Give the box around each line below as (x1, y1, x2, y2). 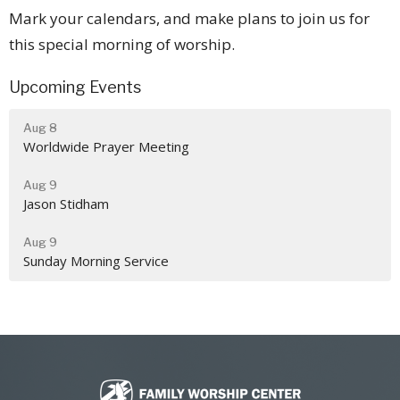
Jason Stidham (23, 195, 109, 213)
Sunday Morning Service (23, 252, 169, 271)
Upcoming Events (9, 77, 141, 96)
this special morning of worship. (9, 33, 235, 54)
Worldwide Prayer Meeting (23, 137, 189, 156)
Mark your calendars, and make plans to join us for (9, 7, 370, 29)
